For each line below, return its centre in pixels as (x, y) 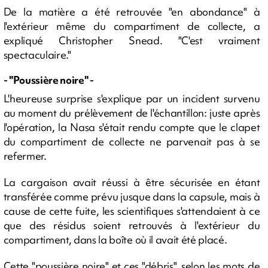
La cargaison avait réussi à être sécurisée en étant (132, 182)
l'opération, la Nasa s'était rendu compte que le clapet (132, 127)
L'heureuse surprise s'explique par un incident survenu (132, 98)
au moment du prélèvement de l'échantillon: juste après (132, 112)
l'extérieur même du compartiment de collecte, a (132, 26)
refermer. (25, 156)
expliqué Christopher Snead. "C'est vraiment (132, 40)
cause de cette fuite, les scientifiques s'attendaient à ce (132, 211)
